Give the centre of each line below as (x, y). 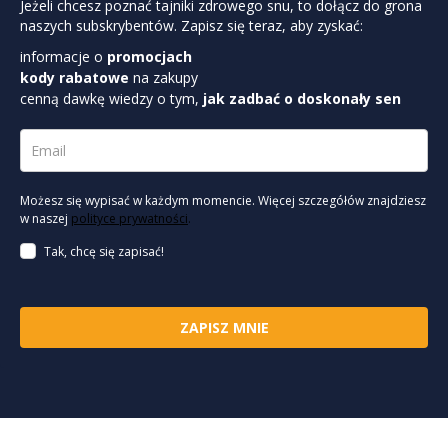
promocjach (147, 56)
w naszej (45, 218)
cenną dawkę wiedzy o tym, (111, 98)
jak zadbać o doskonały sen (302, 98)
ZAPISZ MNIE (224, 327)
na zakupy (165, 77)
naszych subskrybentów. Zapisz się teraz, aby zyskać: (191, 25)
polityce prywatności (129, 218)
